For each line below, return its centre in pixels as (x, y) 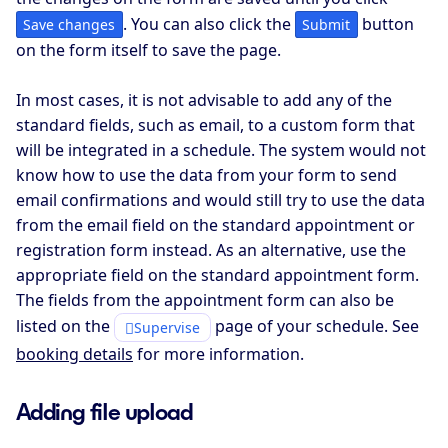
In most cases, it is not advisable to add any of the (204, 100)
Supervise (166, 328)
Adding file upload (104, 412)
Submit (326, 24)
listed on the (65, 325)
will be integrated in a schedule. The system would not (221, 150)
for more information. (218, 354)
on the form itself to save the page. (148, 49)
